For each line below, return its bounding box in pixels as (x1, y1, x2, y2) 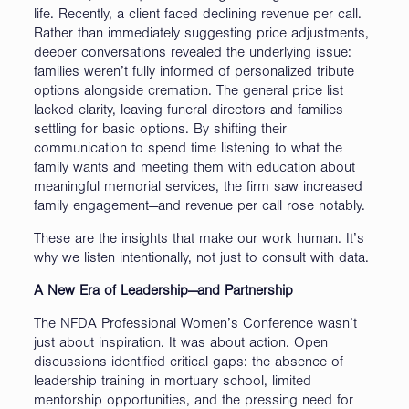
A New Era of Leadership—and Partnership (33, 284, 293, 299)
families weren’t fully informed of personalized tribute (33, 65, 354, 80)
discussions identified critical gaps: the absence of (33, 355, 343, 371)
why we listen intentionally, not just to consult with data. (33, 251, 369, 267)
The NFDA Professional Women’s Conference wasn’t (33, 317, 357, 332)
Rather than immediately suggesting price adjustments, (33, 26, 369, 42)
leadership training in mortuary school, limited (33, 374, 311, 390)
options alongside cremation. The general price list (33, 84, 343, 100)
